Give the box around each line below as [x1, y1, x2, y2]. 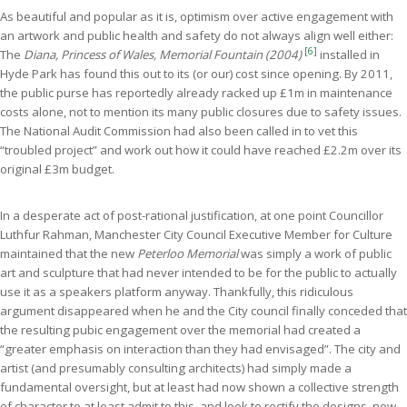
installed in [320, 45, 380, 63]
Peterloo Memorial [137, 244, 238, 262]
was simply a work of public [238, 244, 392, 262]
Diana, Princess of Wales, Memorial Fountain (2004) [24, 45, 304, 63]
